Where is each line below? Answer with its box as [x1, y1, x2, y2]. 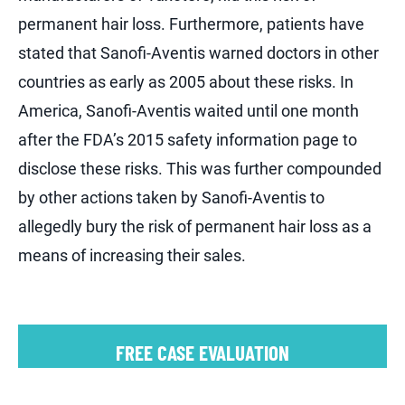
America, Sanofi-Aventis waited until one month [18, 101, 359, 121]
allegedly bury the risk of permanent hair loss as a [18, 217, 372, 237]
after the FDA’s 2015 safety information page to [18, 130, 357, 150]
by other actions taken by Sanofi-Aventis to [18, 188, 325, 208]
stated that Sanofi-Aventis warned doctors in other [18, 43, 379, 63]
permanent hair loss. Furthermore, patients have [18, 14, 364, 34]
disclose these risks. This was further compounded [18, 159, 381, 179]
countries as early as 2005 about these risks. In [18, 72, 353, 92]
